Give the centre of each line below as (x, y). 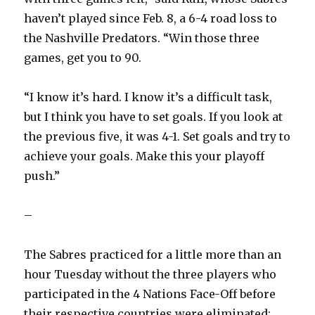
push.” (42, 176)
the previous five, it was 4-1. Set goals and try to (157, 137)
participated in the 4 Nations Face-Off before (150, 294)
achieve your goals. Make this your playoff (144, 156)
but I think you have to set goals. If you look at (154, 117)
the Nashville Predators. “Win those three (142, 38)
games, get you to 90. (83, 58)
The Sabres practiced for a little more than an (153, 255)
